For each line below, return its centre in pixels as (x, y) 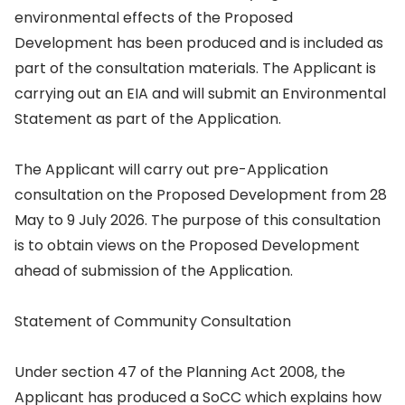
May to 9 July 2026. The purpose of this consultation (198, 220)
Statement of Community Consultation (153, 321)
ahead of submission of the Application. (154, 271)
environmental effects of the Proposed (154, 18)
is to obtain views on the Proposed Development (187, 245)
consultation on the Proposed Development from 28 (201, 195)
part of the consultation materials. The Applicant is (195, 68)
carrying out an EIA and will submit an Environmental (200, 94)
